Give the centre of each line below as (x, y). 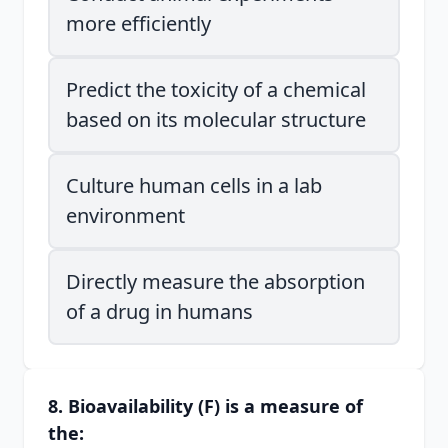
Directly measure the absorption (215, 281)
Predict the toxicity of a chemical (216, 89)
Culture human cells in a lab (194, 185)
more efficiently (138, 23)
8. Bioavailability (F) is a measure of (205, 406)
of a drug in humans (159, 311)
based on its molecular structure (216, 119)
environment (125, 215)
